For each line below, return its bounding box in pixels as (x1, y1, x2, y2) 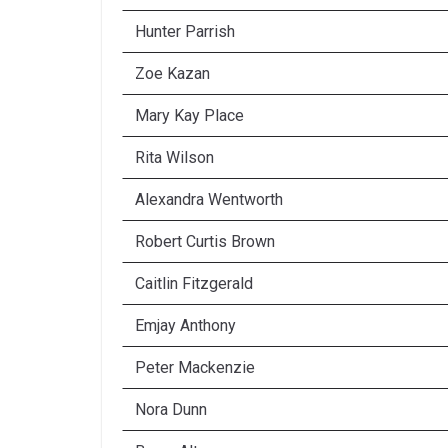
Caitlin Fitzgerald (135, 274, 253, 294)
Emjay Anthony (135, 316, 236, 336)
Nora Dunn (135, 400, 207, 420)
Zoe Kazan (135, 64, 210, 84)
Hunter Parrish (135, 22, 235, 42)
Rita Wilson (135, 148, 214, 168)
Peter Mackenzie (135, 358, 255, 378)
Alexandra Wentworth (135, 190, 283, 210)
